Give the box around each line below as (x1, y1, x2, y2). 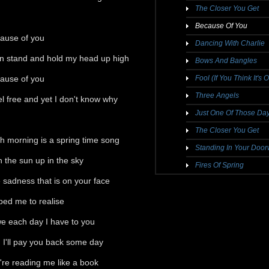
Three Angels (195, 91, 239, 100)
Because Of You (195, 22, 247, 30)
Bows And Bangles (195, 56, 257, 65)
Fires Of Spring (195, 161, 244, 169)
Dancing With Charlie (195, 39, 265, 47)
